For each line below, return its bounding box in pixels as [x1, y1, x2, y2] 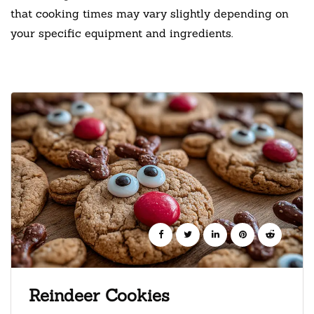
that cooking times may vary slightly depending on [11, 6, 289, 20]
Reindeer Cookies [29, 284, 170, 306]
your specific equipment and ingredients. [11, 25, 233, 40]
